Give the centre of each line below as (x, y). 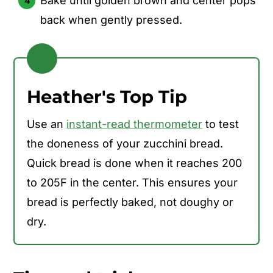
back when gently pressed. (112, 19)
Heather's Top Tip (107, 96)
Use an (47, 124)
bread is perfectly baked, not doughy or (130, 202)
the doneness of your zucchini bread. (125, 143)
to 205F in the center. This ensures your (133, 182)
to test (221, 124)
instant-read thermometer (135, 124)
